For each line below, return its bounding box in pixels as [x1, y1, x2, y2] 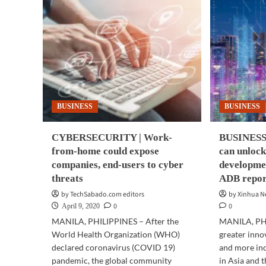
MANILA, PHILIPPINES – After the [52, 216, 179, 226]
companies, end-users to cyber [52, 159, 183, 170]
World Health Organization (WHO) [52, 229, 180, 239]
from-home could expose [52, 145, 159, 157]
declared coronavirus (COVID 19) [52, 242, 175, 252]
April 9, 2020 [62, 202, 100, 210]
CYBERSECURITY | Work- [52, 132, 172, 143]
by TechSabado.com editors [61, 189, 144, 199]
